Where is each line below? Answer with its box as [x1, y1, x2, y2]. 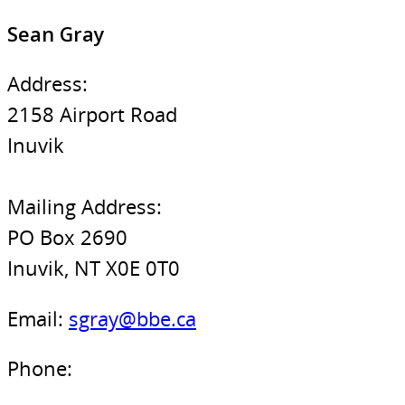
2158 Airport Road [7, 101, 177, 128]
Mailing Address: [7, 193, 162, 221]
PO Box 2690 [7, 224, 127, 251]
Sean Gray [7, 20, 105, 47]
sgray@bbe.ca [69, 305, 196, 332]
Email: [7, 305, 69, 332]
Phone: [7, 355, 72, 382]
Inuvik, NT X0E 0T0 [7, 255, 180, 282]
